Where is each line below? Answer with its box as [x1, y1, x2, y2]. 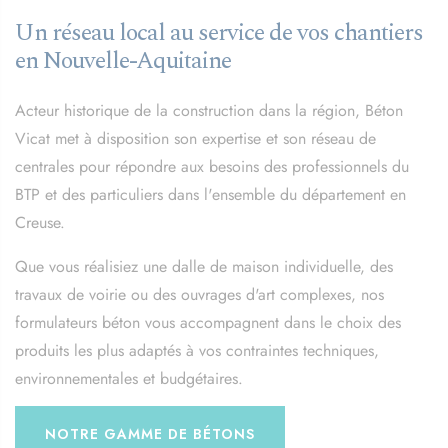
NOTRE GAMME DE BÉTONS [45, 423, 255, 444]
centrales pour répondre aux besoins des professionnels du [15, 155, 409, 178]
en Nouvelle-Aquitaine [15, 42, 231, 79]
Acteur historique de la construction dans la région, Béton [15, 99, 403, 122]
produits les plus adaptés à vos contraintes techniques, [15, 339, 379, 362]
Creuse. [15, 211, 65, 234]
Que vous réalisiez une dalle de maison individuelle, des [15, 255, 393, 278]
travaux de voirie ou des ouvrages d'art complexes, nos [15, 283, 384, 306]
